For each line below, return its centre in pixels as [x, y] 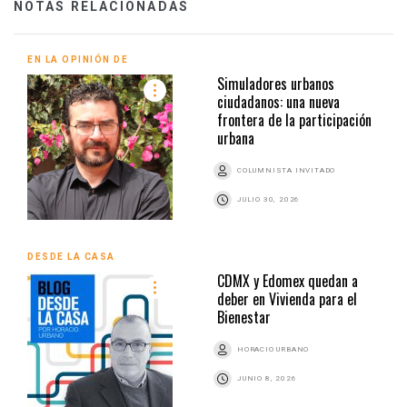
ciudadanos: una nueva [278, 101]
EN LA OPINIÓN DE [78, 59]
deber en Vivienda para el [287, 298]
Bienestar [244, 317]
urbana [236, 138]
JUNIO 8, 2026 [267, 378]
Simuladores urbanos [276, 83]
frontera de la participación [294, 119]
